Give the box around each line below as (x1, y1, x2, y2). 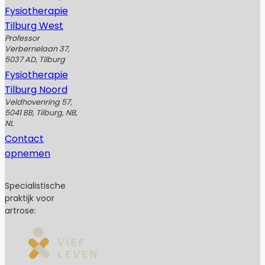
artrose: (5, 204, 36, 216)
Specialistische (5, 179, 66, 192)
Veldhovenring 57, (5, 96, 72, 107)
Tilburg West (5, 18, 63, 33)
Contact (5, 131, 44, 146)
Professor (5, 33, 40, 43)
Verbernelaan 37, (5, 43, 70, 54)
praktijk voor (5, 192, 54, 204)
